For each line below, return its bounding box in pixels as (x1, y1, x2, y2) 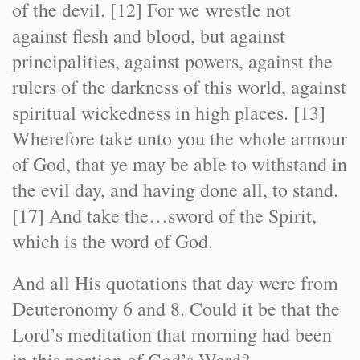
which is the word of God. (12, 228, 213, 254)
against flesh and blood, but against (12, 22, 285, 48)
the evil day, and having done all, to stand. (12, 177, 338, 202)
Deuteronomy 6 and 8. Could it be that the (12, 296, 340, 321)
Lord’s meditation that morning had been (12, 321, 332, 347)
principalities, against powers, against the (12, 48, 333, 74)
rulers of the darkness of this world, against (12, 74, 346, 100)
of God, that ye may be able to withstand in (12, 151, 347, 177)
